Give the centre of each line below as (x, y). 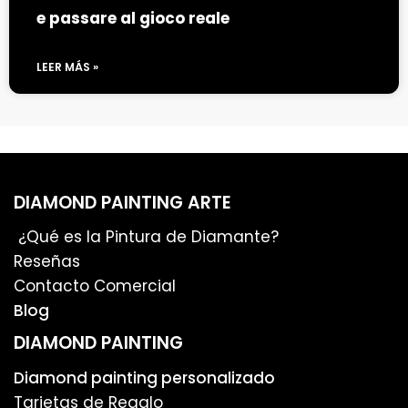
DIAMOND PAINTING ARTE (122, 202)
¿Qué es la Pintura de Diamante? (146, 237)
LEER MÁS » (67, 66)
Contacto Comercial (95, 286)
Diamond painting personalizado (144, 377)
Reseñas (47, 262)
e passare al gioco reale (133, 18)
